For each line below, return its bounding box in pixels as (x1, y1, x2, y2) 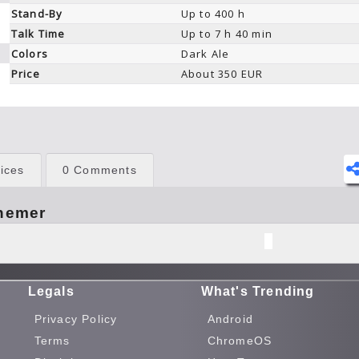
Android (207, 313, 254, 325)
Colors (10, 46, 48, 61)
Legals (27, 284, 75, 298)
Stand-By (10, 6, 63, 21)
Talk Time (10, 26, 66, 41)
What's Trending (200, 284, 315, 298)
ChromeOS (207, 334, 272, 347)
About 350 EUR (180, 67, 264, 81)
